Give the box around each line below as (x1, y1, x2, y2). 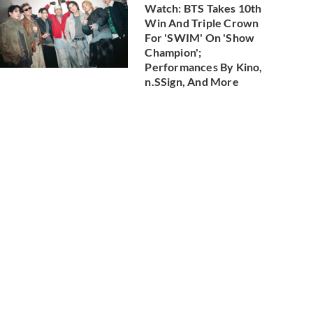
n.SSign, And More (145, 75, 239, 88)
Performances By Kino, (145, 60, 263, 73)
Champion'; (145, 45, 202, 59)
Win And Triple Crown (145, 16, 259, 29)
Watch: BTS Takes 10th (145, 1, 262, 15)
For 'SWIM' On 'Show (145, 31, 255, 44)
